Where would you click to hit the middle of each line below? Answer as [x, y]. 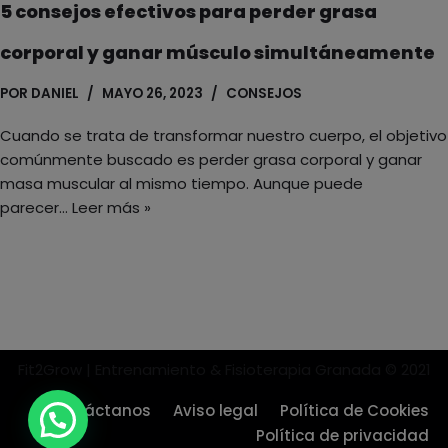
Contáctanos [98, 411]
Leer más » [111, 208]
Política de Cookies [354, 411]
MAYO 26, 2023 [152, 94]
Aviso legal [215, 411]
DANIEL [55, 94]
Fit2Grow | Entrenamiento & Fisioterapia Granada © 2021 [224, 370]
